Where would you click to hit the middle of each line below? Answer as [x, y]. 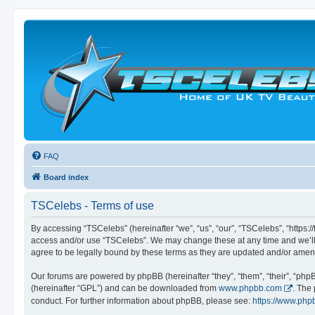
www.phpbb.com [250, 289]
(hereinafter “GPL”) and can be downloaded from [124, 289]
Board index [66, 177]
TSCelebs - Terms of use [92, 206]
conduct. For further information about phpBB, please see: [141, 301]
